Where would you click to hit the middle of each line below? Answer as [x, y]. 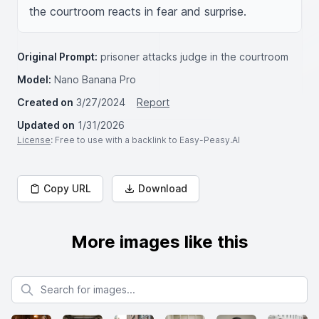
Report [153, 102]
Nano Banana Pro [95, 79]
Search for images [54, 282]
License [34, 140]
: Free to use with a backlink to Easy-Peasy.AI [145, 140]
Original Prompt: [57, 57]
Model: [34, 79]
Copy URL [67, 188]
